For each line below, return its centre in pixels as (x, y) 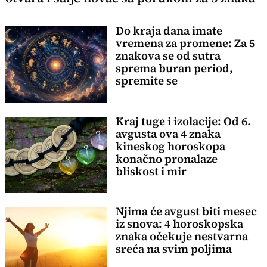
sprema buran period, (174, 69)
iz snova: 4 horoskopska (179, 223)
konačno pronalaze (166, 159)
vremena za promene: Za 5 (185, 44)
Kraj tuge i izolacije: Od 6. (183, 121)
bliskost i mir (151, 171)
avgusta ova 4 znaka (168, 133)
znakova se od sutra (168, 56)
